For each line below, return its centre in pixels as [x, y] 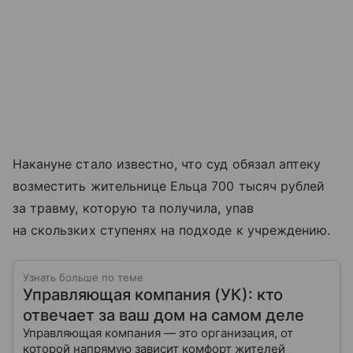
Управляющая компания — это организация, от [158, 333]
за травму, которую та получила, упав [133, 208]
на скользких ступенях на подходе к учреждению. [172, 230]
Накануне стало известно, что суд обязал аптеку [167, 164]
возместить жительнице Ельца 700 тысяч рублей [169, 186]
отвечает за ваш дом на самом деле [163, 316]
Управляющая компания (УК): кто [153, 295]
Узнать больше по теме [83, 278]
